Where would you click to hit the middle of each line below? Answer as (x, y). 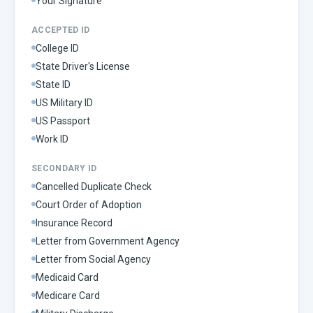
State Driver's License (83, 66)
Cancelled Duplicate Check (94, 186)
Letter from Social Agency (93, 259)
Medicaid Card (67, 277)
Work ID (52, 139)
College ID (57, 48)
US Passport (63, 121)
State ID (53, 84)
